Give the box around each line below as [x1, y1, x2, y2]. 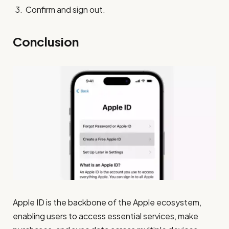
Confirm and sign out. [26, 4, 105, 15]
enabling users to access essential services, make [13, 211, 198, 222]
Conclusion [13, 33, 79, 49]
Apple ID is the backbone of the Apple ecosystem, [13, 197, 201, 208]
